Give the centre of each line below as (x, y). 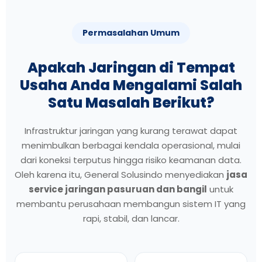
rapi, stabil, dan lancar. (131, 218)
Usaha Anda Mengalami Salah (131, 85)
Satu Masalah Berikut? (131, 102)
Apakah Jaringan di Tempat (131, 67)
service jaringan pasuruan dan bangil (118, 189)
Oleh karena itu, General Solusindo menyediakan (120, 174)
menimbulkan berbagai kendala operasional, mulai (131, 145)
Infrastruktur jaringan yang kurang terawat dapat (131, 130)
